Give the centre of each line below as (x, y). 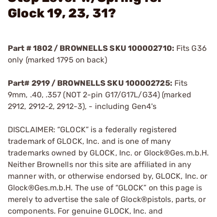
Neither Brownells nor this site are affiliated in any (100, 164)
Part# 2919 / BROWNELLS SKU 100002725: (90, 83)
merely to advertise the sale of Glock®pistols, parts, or (107, 199)
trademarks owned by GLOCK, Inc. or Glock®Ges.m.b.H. (108, 153)
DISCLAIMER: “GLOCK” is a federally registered (93, 130)
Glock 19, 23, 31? (62, 13)
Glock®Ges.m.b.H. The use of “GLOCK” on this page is (105, 188)
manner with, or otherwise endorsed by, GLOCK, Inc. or (108, 176)
